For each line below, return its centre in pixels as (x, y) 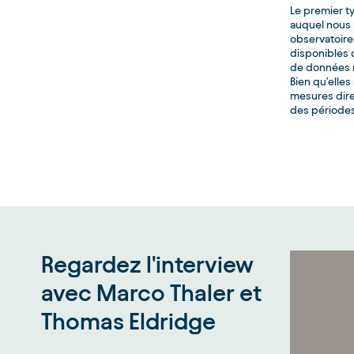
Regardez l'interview (147, 264)
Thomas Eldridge (128, 321)
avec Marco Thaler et (151, 293)
